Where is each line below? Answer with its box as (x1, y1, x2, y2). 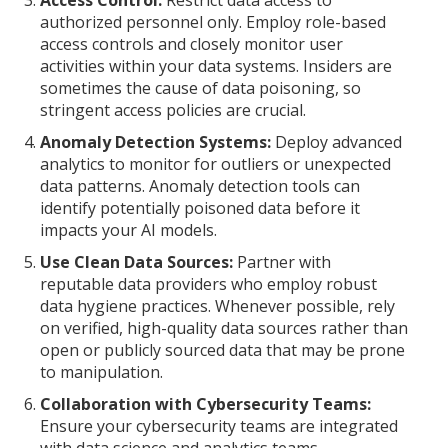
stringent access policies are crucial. (40, 99, 306, 121)
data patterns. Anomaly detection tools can (40, 175, 360, 197)
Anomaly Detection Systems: (40, 131, 271, 153)
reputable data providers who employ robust (40, 273, 377, 295)
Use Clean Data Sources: (40, 251, 233, 273)
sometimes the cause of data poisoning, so (40, 77, 361, 99)
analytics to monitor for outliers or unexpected (40, 153, 391, 175)
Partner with (233, 251, 331, 273)
